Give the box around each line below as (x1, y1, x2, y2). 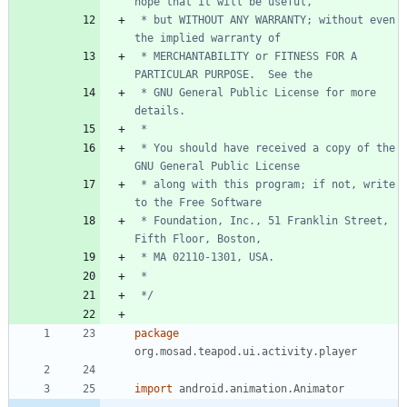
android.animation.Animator (179, 382, 344, 395)
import (134, 382, 173, 395)
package (134, 326, 179, 340)
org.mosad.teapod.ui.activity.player (134, 344, 357, 358)
